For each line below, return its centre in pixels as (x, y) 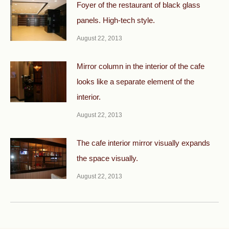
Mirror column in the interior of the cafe (141, 66)
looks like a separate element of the (135, 81)
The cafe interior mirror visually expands (143, 143)
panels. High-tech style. (116, 20)
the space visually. (107, 158)
